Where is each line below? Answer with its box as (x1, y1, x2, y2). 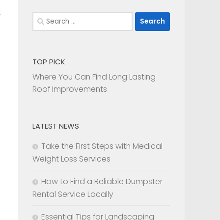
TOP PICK (32, 56, 65, 67)
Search (32, 12, 58, 24)
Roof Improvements (32, 83, 107, 95)
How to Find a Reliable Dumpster (41, 175, 163, 187)
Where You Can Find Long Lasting (32, 71, 156, 82)
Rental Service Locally (32, 188, 113, 200)
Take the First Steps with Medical (41, 140, 163, 152)
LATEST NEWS (32, 120, 79, 131)
